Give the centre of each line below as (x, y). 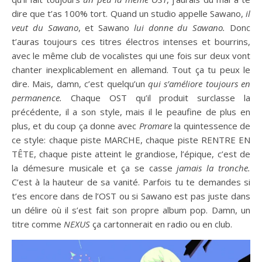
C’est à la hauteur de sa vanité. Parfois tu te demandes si (131, 182)
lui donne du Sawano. (180, 28)
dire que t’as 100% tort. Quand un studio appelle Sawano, (129, 14)
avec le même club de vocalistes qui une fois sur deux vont (131, 56)
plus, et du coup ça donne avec (75, 126)
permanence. (37, 98)
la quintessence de (211, 126)
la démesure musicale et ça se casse (94, 168)
